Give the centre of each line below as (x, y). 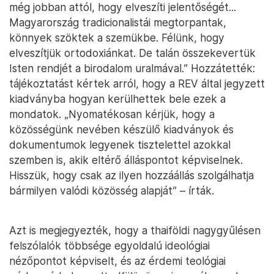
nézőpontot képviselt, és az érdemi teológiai (117, 261)
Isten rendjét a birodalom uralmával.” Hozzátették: (132, 68)
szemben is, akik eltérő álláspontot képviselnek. (126, 160)
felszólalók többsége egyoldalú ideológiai (109, 246)
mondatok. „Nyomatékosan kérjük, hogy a (112, 114)
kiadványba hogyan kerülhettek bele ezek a (117, 99)
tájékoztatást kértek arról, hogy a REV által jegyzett (137, 83)
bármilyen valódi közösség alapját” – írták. (112, 191)
